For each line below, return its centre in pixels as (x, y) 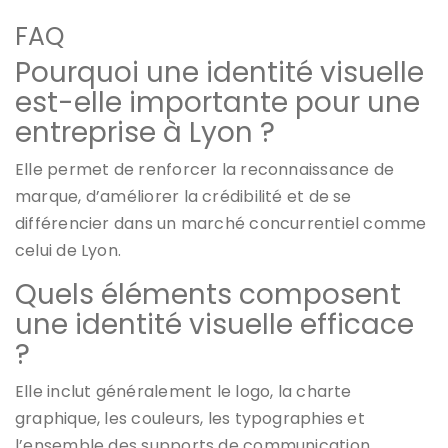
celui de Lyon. (68, 251)
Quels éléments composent (208, 295)
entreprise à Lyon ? (145, 133)
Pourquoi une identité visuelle (219, 73)
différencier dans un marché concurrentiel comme (221, 224)
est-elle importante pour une (217, 103)
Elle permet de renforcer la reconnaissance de (205, 170)
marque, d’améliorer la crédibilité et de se (183, 197)
